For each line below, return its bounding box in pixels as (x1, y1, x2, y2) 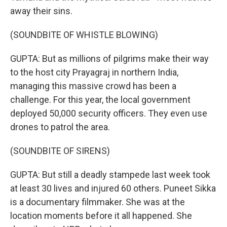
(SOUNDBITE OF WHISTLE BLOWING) (10, 29, 158, 40)
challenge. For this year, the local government (10, 94, 191, 105)
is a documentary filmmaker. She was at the (10, 197, 185, 207)
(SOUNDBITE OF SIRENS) (10, 145, 110, 156)
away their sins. (10, 6, 72, 16)
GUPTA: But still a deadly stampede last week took (10, 169, 210, 180)
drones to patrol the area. (10, 122, 110, 132)
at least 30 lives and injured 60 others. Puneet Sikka (10, 183, 216, 194)
